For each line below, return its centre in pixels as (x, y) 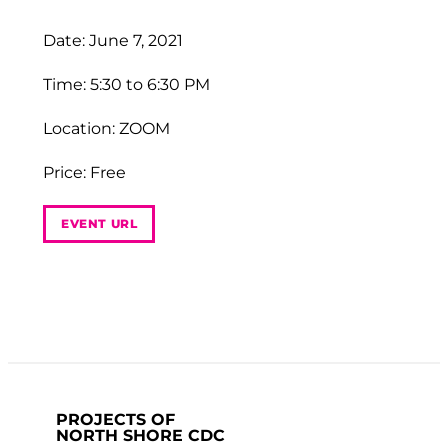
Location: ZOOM (106, 128)
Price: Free (84, 172)
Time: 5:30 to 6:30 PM (126, 84)
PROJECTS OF (115, 420)
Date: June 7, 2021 (113, 40)
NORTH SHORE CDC (140, 436)
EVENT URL (99, 223)
